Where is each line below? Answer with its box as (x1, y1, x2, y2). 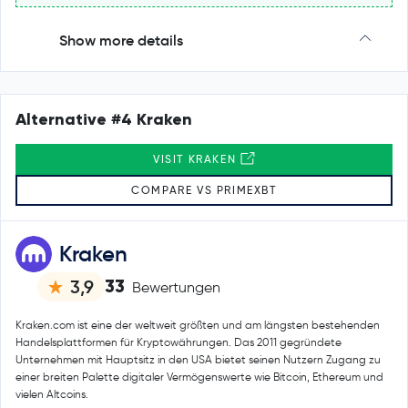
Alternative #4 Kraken (15, 109, 192, 130)
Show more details (59, 31, 183, 50)
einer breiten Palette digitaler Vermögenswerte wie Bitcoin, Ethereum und (15, 370, 383, 384)
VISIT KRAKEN (153, 152, 240, 167)
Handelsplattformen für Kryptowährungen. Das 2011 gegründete (15, 335, 342, 350)
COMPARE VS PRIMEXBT (131, 183, 277, 198)
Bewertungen (132, 279, 220, 297)
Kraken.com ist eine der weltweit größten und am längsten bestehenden (15, 318, 380, 332)
